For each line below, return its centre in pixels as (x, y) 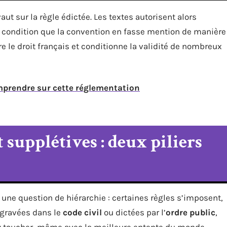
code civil (82, 212)
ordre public (191, 212)
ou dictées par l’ (134, 212)
